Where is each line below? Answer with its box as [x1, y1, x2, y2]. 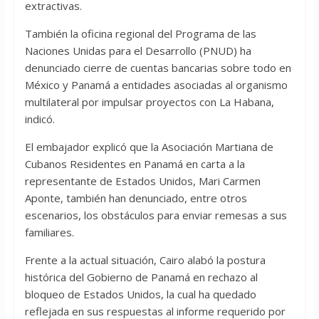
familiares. [24, 225, 74, 240]
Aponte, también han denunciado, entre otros [24, 191, 247, 206]
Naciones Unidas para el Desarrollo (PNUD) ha [24, 43, 251, 58]
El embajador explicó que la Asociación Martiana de [24, 140, 273, 155]
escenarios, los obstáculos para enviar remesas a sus [24, 208, 287, 223]
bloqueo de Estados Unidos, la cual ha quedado [24, 287, 256, 302]
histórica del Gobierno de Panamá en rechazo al [24, 270, 258, 285]
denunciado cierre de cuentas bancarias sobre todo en [24, 61, 291, 75]
